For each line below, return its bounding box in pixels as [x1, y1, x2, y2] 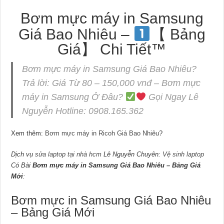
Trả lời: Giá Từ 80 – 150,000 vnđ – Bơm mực [22, 78, 201, 88]
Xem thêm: [11, 129, 45, 137]
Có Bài [11, 161, 33, 169]
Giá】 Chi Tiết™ [57, 41, 166, 58]
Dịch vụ [11, 150, 35, 158]
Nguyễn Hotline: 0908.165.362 [22, 106, 144, 116]
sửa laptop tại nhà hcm [35, 150, 102, 158]
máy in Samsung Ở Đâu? [22, 92, 126, 102]
